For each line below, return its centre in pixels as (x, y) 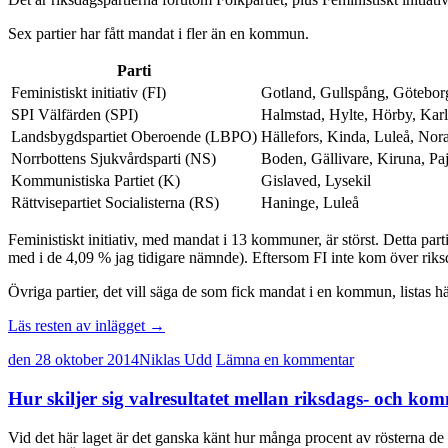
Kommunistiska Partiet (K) (95, 181)
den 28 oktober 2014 (73, 360)
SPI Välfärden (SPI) (74, 115)
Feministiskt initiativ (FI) (88, 93)
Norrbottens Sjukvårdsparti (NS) (113, 159)
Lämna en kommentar (285, 360)
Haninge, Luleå (310, 203)
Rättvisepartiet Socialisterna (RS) (115, 203)
